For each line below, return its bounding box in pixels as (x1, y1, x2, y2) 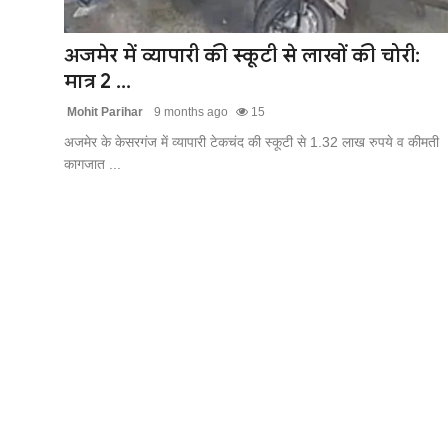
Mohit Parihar (64, 104, 143, 119)
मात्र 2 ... (64, 68, 131, 94)
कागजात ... (64, 155, 121, 172)
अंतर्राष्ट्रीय (15, 112, 73, 132)
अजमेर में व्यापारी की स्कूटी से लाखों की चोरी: (64, 42, 420, 68)
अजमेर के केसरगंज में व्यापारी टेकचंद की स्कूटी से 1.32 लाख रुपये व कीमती (64, 133, 439, 150)
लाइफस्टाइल (15, 63, 100, 83)
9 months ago (151, 104, 228, 119)
